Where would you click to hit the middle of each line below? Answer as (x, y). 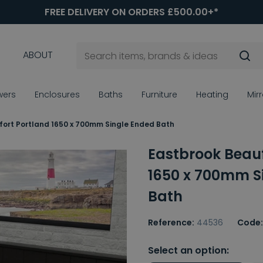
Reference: (171, 223)
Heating (212, 95)
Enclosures (57, 95)
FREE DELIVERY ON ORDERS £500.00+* (131, 12)
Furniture (159, 95)
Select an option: (188, 251)
